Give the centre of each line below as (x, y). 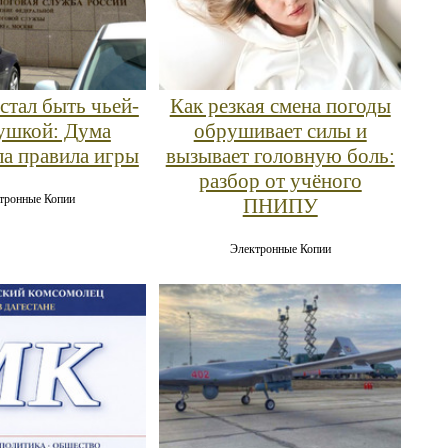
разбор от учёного (280, 180)
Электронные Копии (280, 248)
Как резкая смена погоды (280, 105)
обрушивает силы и (280, 130)
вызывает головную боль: (280, 155)
